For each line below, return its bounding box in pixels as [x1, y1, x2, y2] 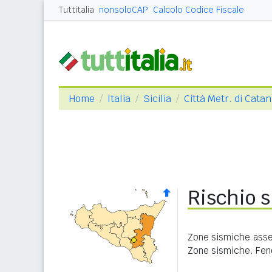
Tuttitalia [59, 4, 94, 15]
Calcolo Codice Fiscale [153, 4, 244, 15]
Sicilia [143, 92, 171, 105]
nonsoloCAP [99, 4, 148, 15]
